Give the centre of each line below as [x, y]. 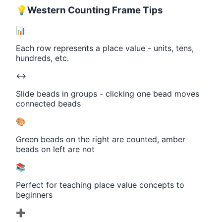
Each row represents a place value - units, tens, [105, 48]
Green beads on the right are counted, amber [101, 139]
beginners [34, 194]
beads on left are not [55, 149]
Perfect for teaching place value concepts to [100, 185]
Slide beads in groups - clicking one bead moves [108, 93]
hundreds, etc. [42, 58]
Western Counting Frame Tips [95, 10]
